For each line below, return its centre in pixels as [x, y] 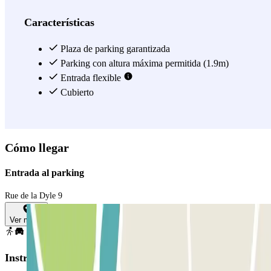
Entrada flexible [91, 77]
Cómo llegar [37, 147]
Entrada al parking [44, 173]
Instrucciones [36, 258]
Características [59, 22]
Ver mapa [26, 220]
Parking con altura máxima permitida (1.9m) [143, 63]
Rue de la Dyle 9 [34, 196]
